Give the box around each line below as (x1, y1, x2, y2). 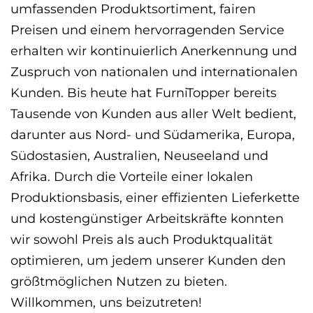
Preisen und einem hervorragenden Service (10, 22, 284, 38)
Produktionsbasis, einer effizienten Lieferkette (10, 189, 300, 205)
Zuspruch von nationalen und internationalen (10, 64, 298, 80)
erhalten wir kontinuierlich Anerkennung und (10, 43, 297, 59)
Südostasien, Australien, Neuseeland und (10, 147, 268, 163)
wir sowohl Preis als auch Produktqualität (10, 231, 272, 247)
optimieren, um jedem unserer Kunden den (10, 252, 286, 268)
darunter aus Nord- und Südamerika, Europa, (10, 126, 295, 143)
